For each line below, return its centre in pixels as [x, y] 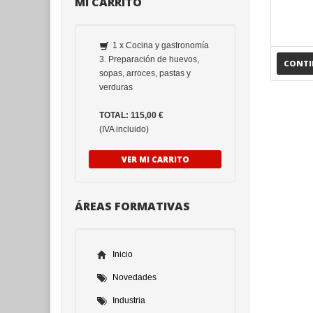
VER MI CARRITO [155, 159]
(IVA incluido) [124, 129]
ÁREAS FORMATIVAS [132, 206]
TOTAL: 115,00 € [131, 115]
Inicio [123, 254]
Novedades [134, 277]
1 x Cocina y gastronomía [160, 45]
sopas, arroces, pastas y [145, 73]
